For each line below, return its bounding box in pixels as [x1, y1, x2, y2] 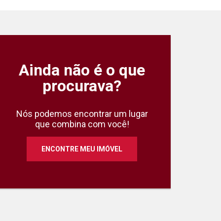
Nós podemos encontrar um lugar [16, 109, 148, 119]
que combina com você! [35, 119, 129, 129]
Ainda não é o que [19, 61, 145, 79]
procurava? [42, 76, 121, 95]
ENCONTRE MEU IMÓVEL [41, 145, 122, 153]
